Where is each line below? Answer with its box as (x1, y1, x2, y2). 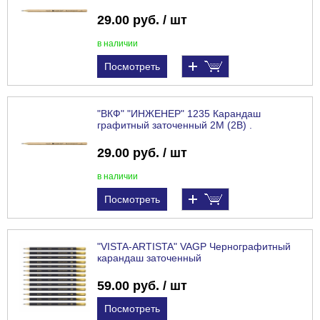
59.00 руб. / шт (97, 279, 187, 294)
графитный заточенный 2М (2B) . (97, 119, 252, 131)
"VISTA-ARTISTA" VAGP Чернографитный (97, 241, 291, 253)
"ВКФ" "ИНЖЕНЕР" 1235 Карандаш (97, 108, 261, 120)
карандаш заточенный (97, 252, 201, 264)
